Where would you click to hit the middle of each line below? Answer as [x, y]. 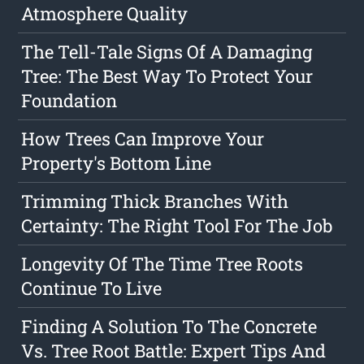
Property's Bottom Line [117, 163]
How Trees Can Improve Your [143, 139]
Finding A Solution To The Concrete [169, 327]
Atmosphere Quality [105, 14]
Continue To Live [92, 288]
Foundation [69, 101]
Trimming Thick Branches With [155, 201]
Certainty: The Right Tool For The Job [177, 226]
